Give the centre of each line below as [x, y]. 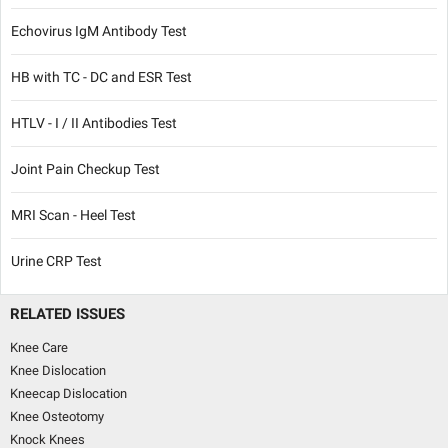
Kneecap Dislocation [68, 394]
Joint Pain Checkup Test [85, 169]
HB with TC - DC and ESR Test [101, 77]
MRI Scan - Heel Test [73, 215]
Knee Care [39, 348]
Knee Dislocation [58, 371]
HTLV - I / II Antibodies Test [94, 123]
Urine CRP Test [56, 261]
